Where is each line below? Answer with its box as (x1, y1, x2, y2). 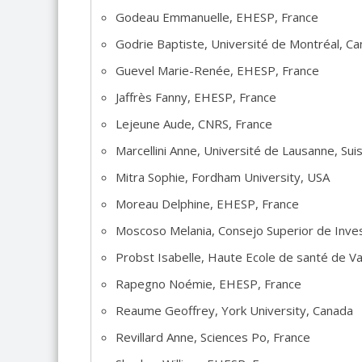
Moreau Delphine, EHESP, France (116, 196, 299, 212)
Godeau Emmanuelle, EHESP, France (116, 9, 318, 25)
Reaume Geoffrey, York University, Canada (116, 302, 353, 318)
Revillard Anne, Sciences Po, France (116, 329, 310, 345)
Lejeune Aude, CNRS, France (116, 116, 272, 132)
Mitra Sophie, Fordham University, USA (116, 169, 330, 185)
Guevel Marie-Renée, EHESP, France (116, 62, 319, 78)
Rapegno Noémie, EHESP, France (116, 276, 301, 292)
